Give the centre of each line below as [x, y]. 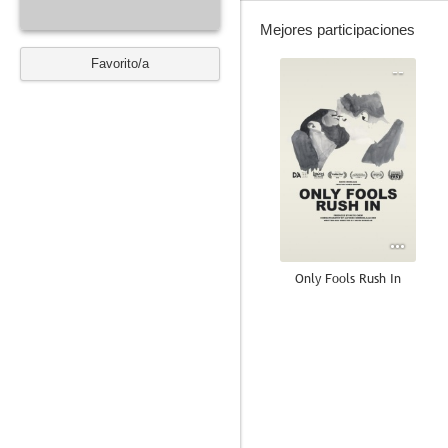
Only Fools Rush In [348, 278]
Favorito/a [120, 63]
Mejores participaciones [337, 29]
